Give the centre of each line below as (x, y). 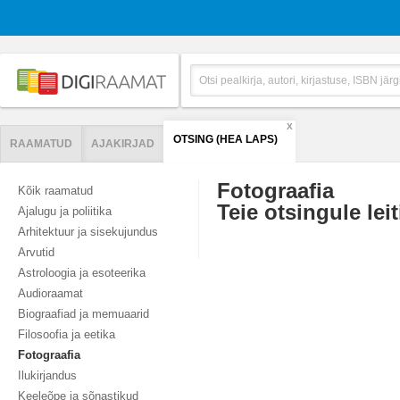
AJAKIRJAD (123, 144)
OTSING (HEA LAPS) (225, 139)
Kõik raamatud (55, 191)
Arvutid (36, 252)
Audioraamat (50, 293)
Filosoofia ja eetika (67, 334)
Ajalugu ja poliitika (65, 211)
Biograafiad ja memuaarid (83, 314)
